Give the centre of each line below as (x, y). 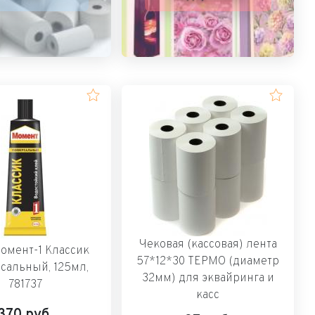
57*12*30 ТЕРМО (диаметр (208, 261)
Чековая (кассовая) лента (208, 244)
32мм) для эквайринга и (208, 278)
